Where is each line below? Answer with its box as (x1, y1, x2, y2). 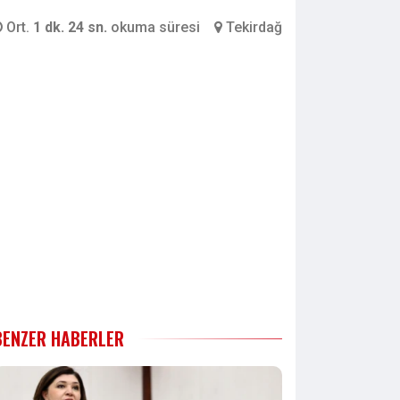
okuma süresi (111, 19, 200, 36)
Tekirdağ (226, 19, 282, 36)
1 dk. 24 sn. (33, 19, 111, 36)
